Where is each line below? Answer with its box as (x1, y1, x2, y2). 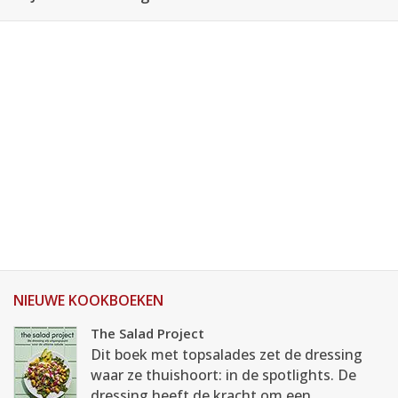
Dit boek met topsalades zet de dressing (91, 345, 362, 364)
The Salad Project (91, 324, 204, 342)
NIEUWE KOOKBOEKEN (13, 291, 163, 310)
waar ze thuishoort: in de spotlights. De (91, 365, 356, 385)
